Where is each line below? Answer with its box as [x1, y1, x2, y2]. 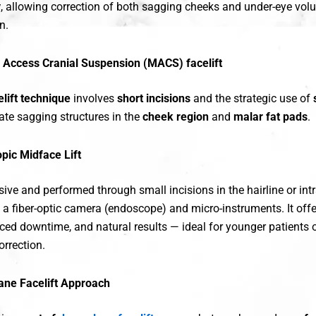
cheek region [142, 110, 209, 124]
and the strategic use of [190, 92, 313, 106]
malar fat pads [233, 110, 308, 124]
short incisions [117, 92, 190, 106]
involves [71, 92, 117, 106]
